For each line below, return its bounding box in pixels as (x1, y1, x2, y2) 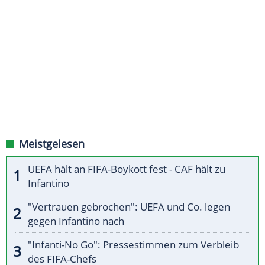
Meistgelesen (19, 137, 85, 151)
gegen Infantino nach (28, 214, 124, 228)
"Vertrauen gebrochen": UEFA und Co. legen (28, 200, 230, 214)
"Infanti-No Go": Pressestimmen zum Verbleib (28, 238, 239, 252)
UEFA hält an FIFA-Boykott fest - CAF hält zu (28, 162, 225, 176)
